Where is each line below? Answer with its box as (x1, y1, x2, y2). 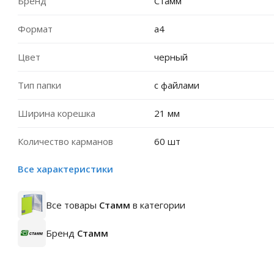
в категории (130, 199, 185, 211)
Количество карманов (18, 135, 113, 147)
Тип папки (18, 79, 61, 91)
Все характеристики (18, 163, 113, 175)
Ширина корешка (18, 107, 95, 119)
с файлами (154, 79, 199, 91)
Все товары (46, 199, 99, 211)
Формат (18, 23, 53, 35)
